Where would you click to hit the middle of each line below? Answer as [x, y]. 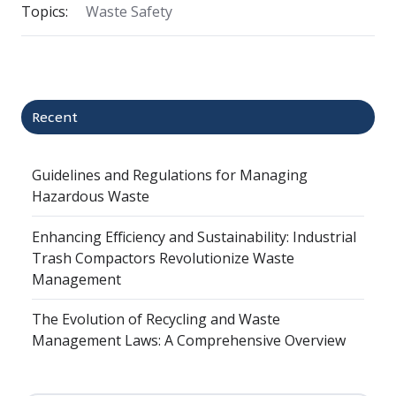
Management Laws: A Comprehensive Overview [189, 340]
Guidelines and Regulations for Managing [170, 175]
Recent [55, 118]
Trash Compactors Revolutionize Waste [164, 258]
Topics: [45, 12]
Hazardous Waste [91, 197]
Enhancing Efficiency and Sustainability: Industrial [194, 236]
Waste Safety [129, 12]
